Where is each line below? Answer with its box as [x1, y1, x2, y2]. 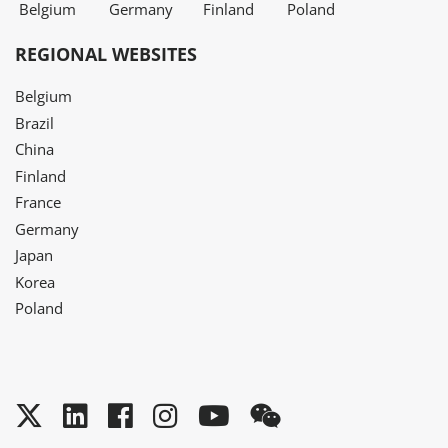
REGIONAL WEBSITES [15, 42, 197, 67]
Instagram [177, 396, 309, 435]
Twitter [42, 396, 133, 435]
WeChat [281, 396, 384, 435]
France [15, 192, 61, 213]
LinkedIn [87, 396, 199, 435]
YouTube [229, 396, 344, 435]
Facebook [132, 396, 257, 435]
